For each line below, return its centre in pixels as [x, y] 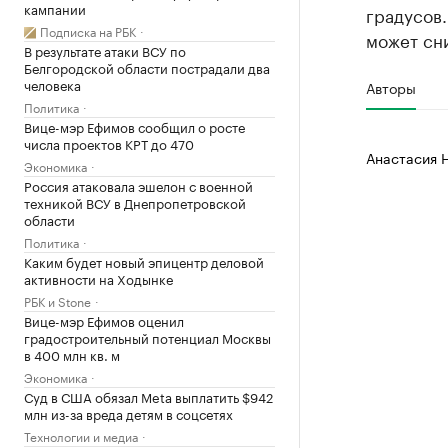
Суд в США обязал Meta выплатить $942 [148, 395]
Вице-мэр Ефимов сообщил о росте [134, 125]
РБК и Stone [57, 300]
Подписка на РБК [88, 30]
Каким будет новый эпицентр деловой [144, 260]
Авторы [390, 87]
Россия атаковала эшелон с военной [138, 184]
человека [52, 83]
